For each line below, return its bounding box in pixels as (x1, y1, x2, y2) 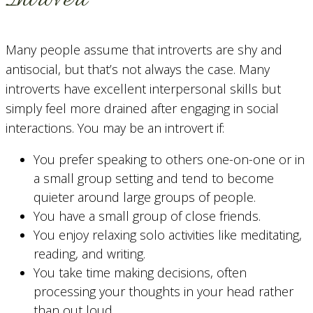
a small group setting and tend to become (34, 170, 274, 187)
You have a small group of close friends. (34, 208, 261, 225)
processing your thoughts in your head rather (34, 283, 293, 300)
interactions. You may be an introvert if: (6, 119, 224, 137)
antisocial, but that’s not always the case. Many (6, 61, 270, 78)
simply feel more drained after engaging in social (6, 100, 279, 117)
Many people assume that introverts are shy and (6, 41, 282, 59)
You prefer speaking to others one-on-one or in (34, 151, 305, 168)
